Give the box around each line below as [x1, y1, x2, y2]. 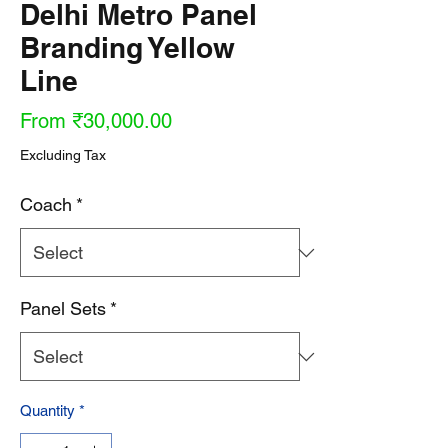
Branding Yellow [20, 31, 235, 64]
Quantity [20, 402, 75, 419]
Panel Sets [20, 298, 106, 319]
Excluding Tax [20, 147, 106, 163]
